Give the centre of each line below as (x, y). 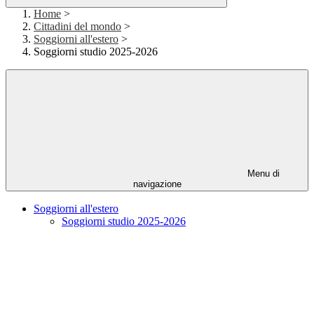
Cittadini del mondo (77, 27)
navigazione (157, 184)
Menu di (262, 174)
